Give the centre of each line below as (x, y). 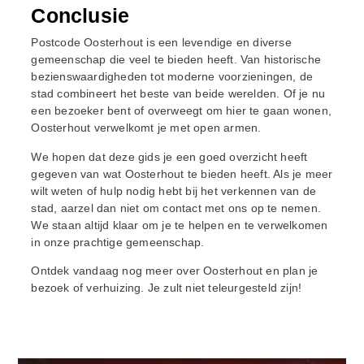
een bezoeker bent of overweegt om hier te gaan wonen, (181, 111)
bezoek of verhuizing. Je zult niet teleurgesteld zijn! (167, 288)
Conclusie (80, 16)
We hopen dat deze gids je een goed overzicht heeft (169, 156)
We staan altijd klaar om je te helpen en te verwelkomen (180, 225)
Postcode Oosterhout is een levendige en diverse (161, 43)
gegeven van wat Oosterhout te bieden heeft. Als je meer (182, 173)
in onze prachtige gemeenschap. (118, 242)
